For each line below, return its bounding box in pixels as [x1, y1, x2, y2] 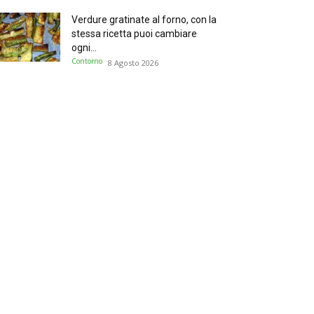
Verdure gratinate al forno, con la [71, 14, 217, 25]
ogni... [71, 42, 97, 53]
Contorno [71, 56, 102, 66]
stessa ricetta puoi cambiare [71, 28, 197, 39]
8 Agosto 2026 [108, 57, 158, 68]
